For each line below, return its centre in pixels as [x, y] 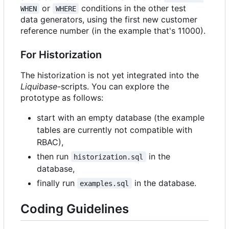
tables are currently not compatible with [114, 130]
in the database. [164, 183]
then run [54, 156]
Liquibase [39, 86]
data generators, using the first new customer [109, 19]
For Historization [61, 54]
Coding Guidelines [75, 209]
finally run [57, 183]
